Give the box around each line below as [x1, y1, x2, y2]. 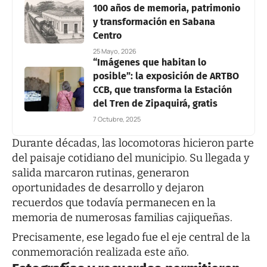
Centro [93, 29, 122, 41]
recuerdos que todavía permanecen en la [12, 195, 216, 209]
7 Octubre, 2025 [93, 114, 141, 123]
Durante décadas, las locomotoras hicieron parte [12, 136, 254, 150]
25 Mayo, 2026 [93, 46, 136, 55]
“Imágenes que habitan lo [93, 56, 206, 68]
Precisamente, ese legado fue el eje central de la [12, 230, 250, 244]
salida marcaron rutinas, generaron [12, 166, 189, 179]
